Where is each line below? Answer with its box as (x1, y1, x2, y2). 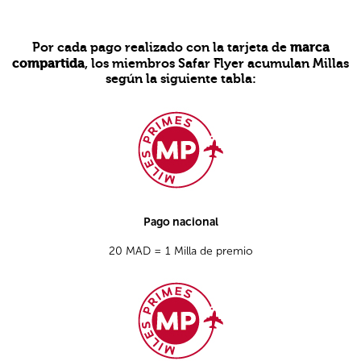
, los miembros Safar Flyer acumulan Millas (85, 56, 349, 71)
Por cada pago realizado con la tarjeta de (31, 39, 290, 55)
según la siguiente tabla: (105, 71, 256, 86)
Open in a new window (7, 98, 127, 112)
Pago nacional (143, 215, 218, 230)
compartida (12, 55, 85, 71)
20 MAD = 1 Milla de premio (108, 243, 253, 258)
